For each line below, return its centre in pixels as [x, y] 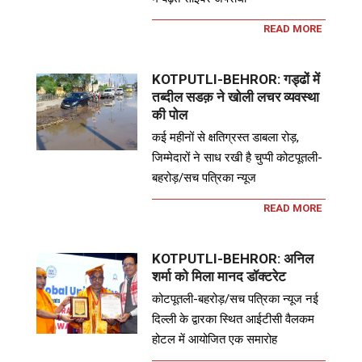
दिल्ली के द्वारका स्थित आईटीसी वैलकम [234, 320]
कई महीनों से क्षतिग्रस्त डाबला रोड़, [226, 138]
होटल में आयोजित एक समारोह [215, 340]
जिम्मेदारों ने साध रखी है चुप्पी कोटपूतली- [238, 158]
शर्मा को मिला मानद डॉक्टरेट [219, 277]
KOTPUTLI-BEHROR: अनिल [233, 259]
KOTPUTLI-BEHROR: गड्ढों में [236, 80]
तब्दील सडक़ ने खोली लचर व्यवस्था [236, 97]
